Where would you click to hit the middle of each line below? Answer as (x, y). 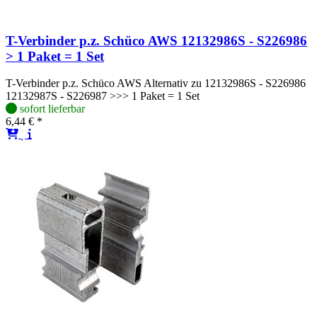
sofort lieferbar (52, 109)
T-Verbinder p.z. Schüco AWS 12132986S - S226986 (156, 40)
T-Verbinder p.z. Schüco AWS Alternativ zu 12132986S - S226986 (156, 83)
